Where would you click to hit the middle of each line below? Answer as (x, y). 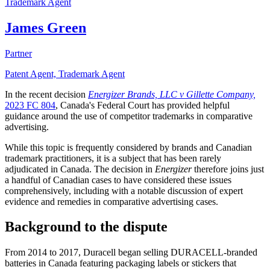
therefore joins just (229, 169)
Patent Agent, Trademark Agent (65, 74)
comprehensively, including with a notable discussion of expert (124, 190)
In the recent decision (46, 94)
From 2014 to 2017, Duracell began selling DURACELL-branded (131, 253)
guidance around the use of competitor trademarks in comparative (129, 116)
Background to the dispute (86, 227)
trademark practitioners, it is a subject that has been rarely (113, 158)
